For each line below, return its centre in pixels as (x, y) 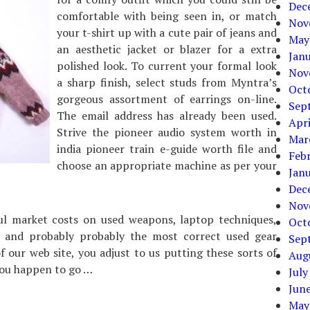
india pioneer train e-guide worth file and (167, 149)
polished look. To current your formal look (167, 66)
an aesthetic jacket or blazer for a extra (167, 49)
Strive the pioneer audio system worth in (167, 132)
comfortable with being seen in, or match (167, 16)
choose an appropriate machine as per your (167, 165)
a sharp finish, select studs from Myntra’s (167, 82)
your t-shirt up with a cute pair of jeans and (167, 33)
